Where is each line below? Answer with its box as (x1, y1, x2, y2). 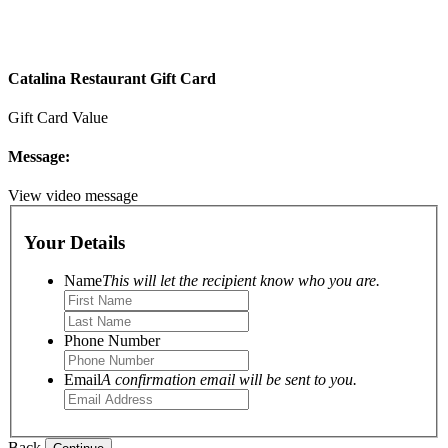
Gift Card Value (8, 108, 108, 126)
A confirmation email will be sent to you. (101, 371, 357, 389)
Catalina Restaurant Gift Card (8, 69, 216, 87)
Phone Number (64, 332, 160, 350)
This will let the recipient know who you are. (102, 272, 380, 290)
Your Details (24, 231, 125, 253)
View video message (8, 187, 138, 205)
